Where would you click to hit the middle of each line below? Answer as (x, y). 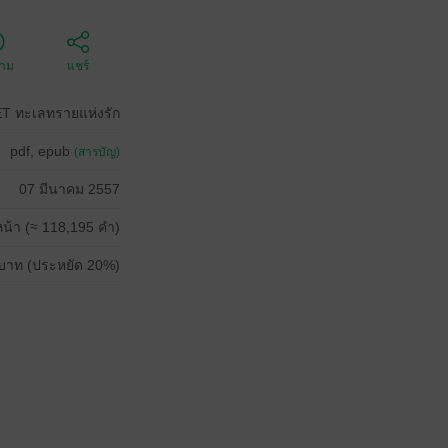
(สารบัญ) (97, 152)
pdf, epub (42, 151)
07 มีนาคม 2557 (69, 189)
